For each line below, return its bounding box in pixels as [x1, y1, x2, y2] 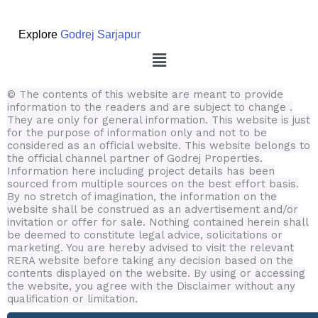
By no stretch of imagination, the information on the [7, 190, 277, 204]
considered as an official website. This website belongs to [7, 139, 310, 153]
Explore [7, 28, 60, 40]
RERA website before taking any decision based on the [7, 254, 293, 268]
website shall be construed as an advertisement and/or [7, 203, 298, 216]
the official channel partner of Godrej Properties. [7, 152, 263, 165]
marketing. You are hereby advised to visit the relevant [7, 241, 294, 255]
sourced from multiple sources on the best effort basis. [7, 177, 299, 191]
